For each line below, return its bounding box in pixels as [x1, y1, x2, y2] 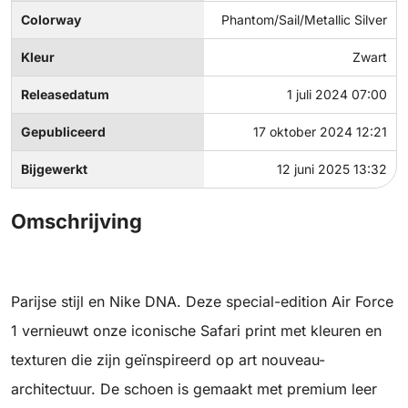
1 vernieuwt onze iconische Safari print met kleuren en [11, 321, 382, 341]
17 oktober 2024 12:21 [253, 124, 387, 140]
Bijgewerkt [21, 161, 87, 178]
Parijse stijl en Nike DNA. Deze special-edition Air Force [11, 292, 393, 311]
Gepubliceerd [21, 124, 106, 140]
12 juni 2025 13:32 [277, 161, 387, 178]
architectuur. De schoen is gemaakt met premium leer [11, 380, 377, 399]
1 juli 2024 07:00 [287, 87, 387, 103]
